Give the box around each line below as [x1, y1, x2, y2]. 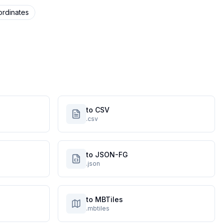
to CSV [86, 106, 110, 114]
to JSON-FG [86, 150, 128, 159]
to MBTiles [86, 195, 123, 204]
